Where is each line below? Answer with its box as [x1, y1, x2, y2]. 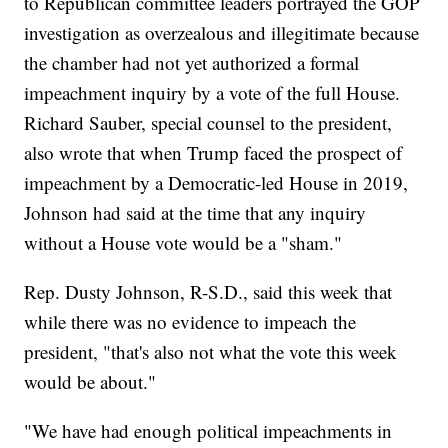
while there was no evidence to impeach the [24, 308, 357, 334]
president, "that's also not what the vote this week [24, 338, 398, 364]
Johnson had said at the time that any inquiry [24, 199, 367, 225]
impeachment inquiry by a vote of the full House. [24, 79, 401, 105]
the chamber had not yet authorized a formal [24, 49, 360, 75]
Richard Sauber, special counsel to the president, [24, 109, 393, 135]
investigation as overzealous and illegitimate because [24, 19, 420, 45]
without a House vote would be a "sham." [24, 229, 343, 255]
